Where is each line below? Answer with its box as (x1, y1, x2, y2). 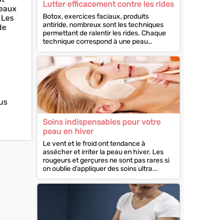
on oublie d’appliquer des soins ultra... (43, 165, 158, 173)
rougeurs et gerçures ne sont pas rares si (43, 156, 169, 165)
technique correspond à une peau (43, 37, 148, 46)
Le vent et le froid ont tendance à (43, 139, 145, 148)
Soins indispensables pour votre (43, 117, 161, 127)
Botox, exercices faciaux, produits (43, 12, 149, 21)
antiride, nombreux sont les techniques (43, 21, 164, 29)
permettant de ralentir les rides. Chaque (43, 29, 166, 37)
